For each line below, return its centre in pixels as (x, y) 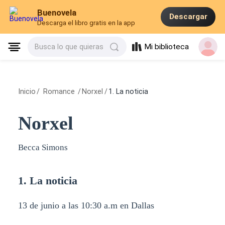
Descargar (188, 17)
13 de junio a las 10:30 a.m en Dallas (86, 206)
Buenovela (57, 13)
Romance (59, 92)
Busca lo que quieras (69, 47)
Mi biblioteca (167, 47)
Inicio (27, 92)
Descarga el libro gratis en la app (86, 23)
